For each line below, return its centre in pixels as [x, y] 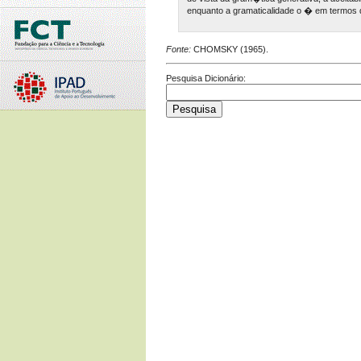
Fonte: [178, 49]
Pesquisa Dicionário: [206, 78]
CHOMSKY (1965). [230, 49]
